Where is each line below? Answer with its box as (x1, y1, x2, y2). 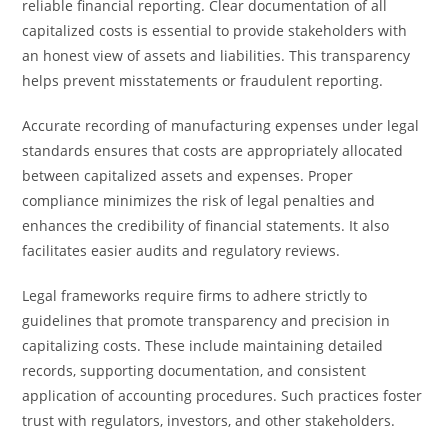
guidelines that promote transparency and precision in (22, 311, 391, 330)
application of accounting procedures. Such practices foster (22, 386, 423, 405)
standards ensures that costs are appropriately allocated (22, 141, 404, 160)
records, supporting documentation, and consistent (22, 361, 367, 380)
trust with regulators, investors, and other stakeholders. (22, 411, 396, 430)
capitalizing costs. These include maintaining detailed (22, 336, 384, 355)
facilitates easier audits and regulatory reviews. (22, 241, 341, 260)
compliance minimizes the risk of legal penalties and (22, 191, 376, 210)
